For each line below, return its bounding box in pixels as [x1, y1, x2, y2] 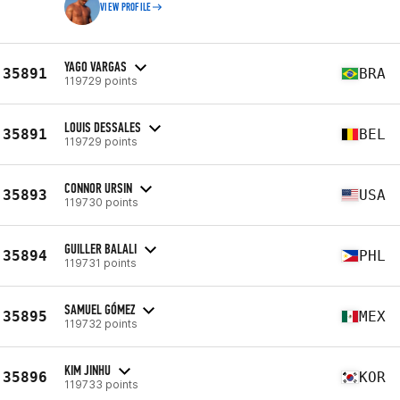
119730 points [64, 195, 138, 209]
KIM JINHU [64, 361, 111, 379]
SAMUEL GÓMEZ [64, 300, 135, 318]
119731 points [64, 255, 137, 270]
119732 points [64, 316, 137, 330]
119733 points [64, 377, 138, 391]
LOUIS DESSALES [64, 118, 141, 136]
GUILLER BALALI [64, 239, 137, 257]
